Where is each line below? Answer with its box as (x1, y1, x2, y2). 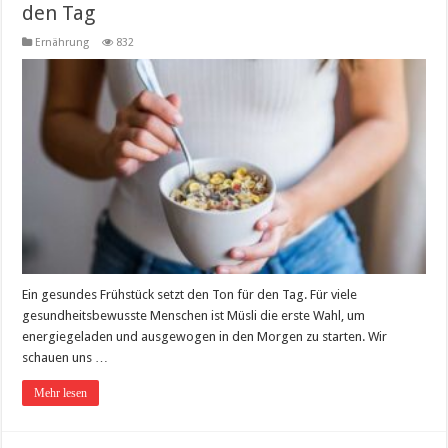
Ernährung (35, 35, 90, 49)
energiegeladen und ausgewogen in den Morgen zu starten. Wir (22, 328, 388, 344)
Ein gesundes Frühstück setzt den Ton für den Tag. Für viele (22, 286, 358, 302)
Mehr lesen (34, 385, 88, 400)
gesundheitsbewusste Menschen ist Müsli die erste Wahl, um (22, 307, 366, 323)
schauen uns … (22, 349, 109, 365)
